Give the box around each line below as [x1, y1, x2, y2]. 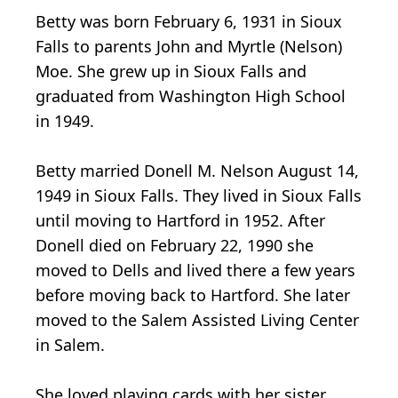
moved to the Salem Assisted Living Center [36, 308, 359, 330]
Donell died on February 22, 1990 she [36, 234, 314, 256]
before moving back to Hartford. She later [36, 283, 350, 306]
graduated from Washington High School [36, 84, 346, 107]
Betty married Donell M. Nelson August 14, [36, 159, 359, 181]
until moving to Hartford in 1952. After [36, 209, 325, 231]
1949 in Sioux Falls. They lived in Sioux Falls [36, 184, 362, 206]
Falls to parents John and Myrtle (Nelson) [36, 35, 342, 57]
